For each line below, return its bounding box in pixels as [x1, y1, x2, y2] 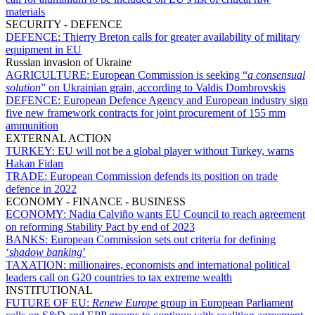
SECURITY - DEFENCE [6, 18, 122, 30]
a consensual [247, 68, 305, 81]
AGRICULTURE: [6, 68, 92, 81]
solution [6, 81, 41, 94]
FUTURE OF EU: [6, 296, 92, 309]
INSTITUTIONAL [6, 283, 93, 296]
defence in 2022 [6, 182, 77, 195]
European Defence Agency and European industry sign [63, 94, 308, 106]
